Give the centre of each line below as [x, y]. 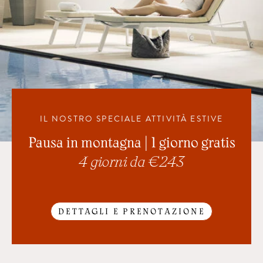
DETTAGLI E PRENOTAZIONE [131, 213]
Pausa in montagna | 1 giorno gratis [131, 145]
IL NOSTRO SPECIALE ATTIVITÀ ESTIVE [131, 119]
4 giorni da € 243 [131, 164]
